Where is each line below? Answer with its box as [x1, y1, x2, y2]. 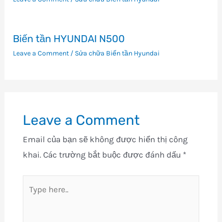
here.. [22, 192, 42, 203]
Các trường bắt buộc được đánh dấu [43, 150, 183, 160]
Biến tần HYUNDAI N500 [13, 33, 125, 45]
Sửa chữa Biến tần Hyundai [75, 49, 160, 57]
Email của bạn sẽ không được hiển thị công [22, 134, 188, 144]
